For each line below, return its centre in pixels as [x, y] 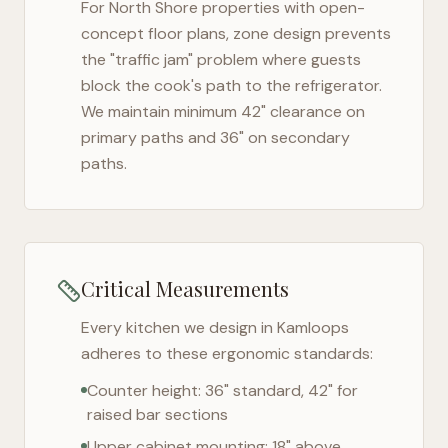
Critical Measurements [185, 288]
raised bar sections [157, 414]
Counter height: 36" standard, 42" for [222, 390]
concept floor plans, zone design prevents [236, 33]
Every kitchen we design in [179, 327]
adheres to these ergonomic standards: [227, 353]
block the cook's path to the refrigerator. [231, 85]
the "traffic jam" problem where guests [221, 59]
